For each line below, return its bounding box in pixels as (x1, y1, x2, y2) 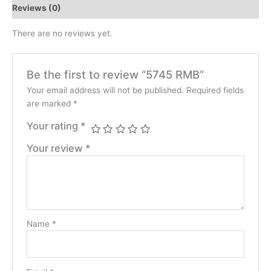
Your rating (26, 120, 80, 132)
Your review (26, 142, 85, 155)
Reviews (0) (12, 2, 61, 13)
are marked (26, 99, 73, 109)
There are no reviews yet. (12, 28, 113, 39)
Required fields (186, 85, 244, 96)
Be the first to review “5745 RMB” (26, 68, 204, 82)
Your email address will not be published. (26, 85, 184, 96)
